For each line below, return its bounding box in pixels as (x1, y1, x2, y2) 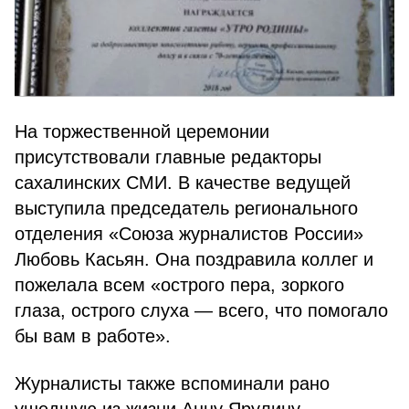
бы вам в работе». (15, 326, 171, 346)
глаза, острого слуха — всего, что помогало (15, 300, 388, 320)
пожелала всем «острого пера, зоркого (15, 275, 344, 295)
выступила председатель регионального (15, 198, 358, 218)
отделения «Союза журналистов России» (15, 224, 363, 244)
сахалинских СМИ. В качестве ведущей (15, 173, 351, 193)
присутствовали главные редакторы (15, 147, 321, 167)
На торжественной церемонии (15, 121, 269, 142)
